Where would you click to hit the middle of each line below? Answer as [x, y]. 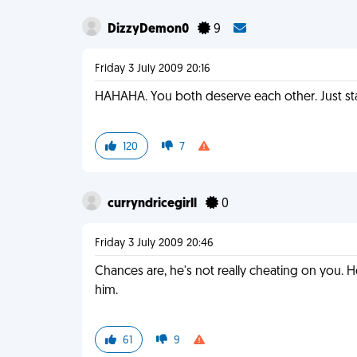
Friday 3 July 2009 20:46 [155, 243]
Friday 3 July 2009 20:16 [153, 69]
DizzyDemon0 [150, 29]
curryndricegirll [154, 204]
